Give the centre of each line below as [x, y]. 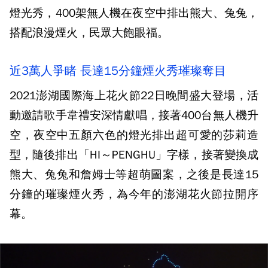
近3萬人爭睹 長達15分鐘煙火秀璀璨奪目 [118, 71]
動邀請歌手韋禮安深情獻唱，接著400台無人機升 [134, 115]
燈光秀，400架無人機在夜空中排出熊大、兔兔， [134, 13]
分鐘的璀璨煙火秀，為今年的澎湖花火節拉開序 [134, 194]
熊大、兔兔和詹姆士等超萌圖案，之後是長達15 [134, 175]
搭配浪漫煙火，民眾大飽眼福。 [89, 33]
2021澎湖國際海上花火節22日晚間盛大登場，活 [134, 96]
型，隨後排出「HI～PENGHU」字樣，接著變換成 [134, 155]
